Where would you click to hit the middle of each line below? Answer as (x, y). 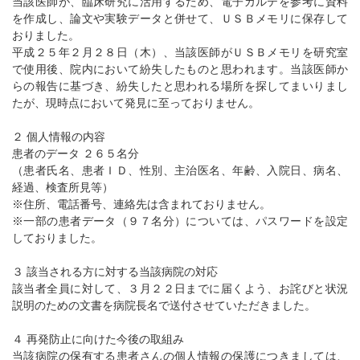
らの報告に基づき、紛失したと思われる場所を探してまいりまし (180, 86)
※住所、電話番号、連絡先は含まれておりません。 (141, 205)
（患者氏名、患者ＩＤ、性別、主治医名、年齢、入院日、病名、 (180, 171)
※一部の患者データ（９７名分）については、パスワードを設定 (180, 221)
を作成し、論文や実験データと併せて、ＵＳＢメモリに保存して (180, 19)
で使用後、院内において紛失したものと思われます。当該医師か (180, 70)
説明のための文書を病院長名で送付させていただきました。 (164, 306)
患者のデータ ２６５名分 (76, 154)
